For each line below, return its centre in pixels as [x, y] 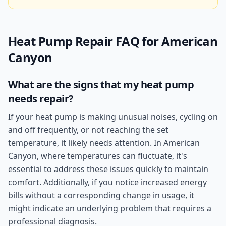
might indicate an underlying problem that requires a [110, 208]
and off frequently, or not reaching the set [88, 130]
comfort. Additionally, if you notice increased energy [107, 182]
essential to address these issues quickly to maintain [108, 169]
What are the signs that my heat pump [101, 84]
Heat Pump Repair [61, 41]
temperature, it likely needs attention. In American [104, 143]
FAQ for [137, 41]
